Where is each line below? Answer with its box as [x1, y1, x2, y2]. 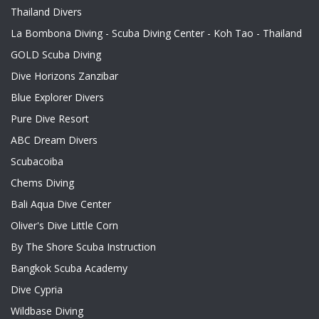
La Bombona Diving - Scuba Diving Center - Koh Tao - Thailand [11, 26, 302, 40]
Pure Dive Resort [11, 112, 89, 125]
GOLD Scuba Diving [11, 48, 101, 61]
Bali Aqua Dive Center [11, 197, 111, 211]
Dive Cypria [11, 283, 63, 296]
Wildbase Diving [11, 304, 83, 318]
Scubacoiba [11, 155, 63, 168]
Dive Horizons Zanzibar [11, 69, 118, 83]
